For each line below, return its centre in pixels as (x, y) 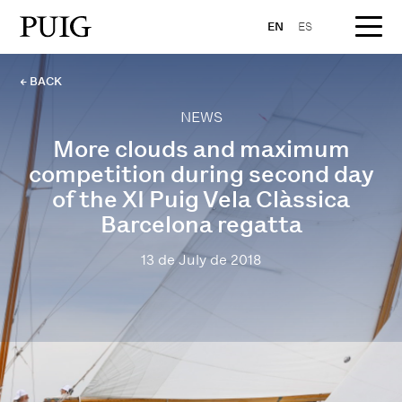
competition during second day (201, 174)
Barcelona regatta (201, 224)
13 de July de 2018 (201, 260)
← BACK (41, 81)
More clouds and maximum (201, 149)
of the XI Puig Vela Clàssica (201, 199)
